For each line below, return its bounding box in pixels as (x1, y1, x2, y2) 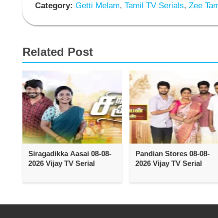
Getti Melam (73, 1, 120, 11)
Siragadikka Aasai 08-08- (28, 149, 111, 158)
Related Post (22, 45, 93, 58)
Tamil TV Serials (122, 1, 184, 11)
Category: (35, 1, 73, 11)
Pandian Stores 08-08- (135, 149, 210, 158)
